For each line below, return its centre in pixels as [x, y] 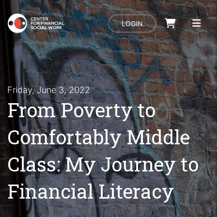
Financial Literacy [91, 191]
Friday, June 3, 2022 [49, 90]
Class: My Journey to [103, 164]
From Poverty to [81, 110]
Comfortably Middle [99, 137]
